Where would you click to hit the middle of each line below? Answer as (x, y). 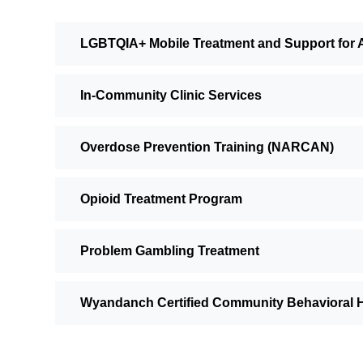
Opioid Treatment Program (162, 199)
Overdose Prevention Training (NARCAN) (207, 147)
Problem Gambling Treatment (170, 250)
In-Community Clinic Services (171, 95)
